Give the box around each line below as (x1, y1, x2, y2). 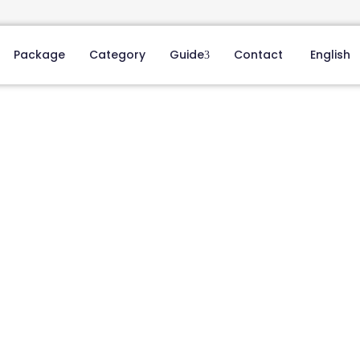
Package (13, 47, 65, 63)
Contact (233, 47, 283, 63)
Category (88, 47, 145, 63)
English (309, 47, 350, 63)
